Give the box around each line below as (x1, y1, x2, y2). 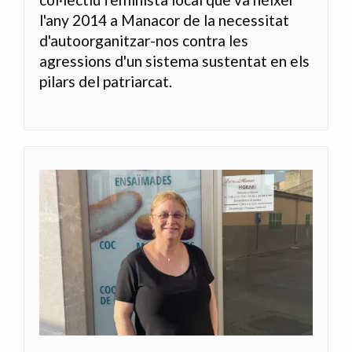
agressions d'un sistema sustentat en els (39, 51, 310, 70)
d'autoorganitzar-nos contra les (39, 31, 249, 49)
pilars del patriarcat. (39, 71, 173, 90)
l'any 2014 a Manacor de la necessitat (39, 10, 290, 29)
